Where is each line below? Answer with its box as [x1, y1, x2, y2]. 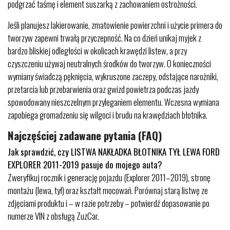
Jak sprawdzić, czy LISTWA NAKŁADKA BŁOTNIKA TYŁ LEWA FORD [8, 145, 220, 158]
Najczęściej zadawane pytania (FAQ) [8, 127, 162, 143]
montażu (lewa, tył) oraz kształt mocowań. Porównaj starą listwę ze [8, 184, 208, 197]
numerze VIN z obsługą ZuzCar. [8, 209, 99, 222]
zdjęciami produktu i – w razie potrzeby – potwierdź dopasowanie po [8, 197, 209, 209]
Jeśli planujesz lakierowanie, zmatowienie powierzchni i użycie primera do [8, 18, 222, 31]
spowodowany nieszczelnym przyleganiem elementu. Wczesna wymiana [8, 95, 219, 108]
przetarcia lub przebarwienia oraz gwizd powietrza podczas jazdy [8, 83, 199, 95]
